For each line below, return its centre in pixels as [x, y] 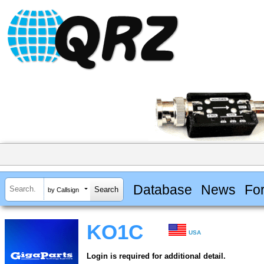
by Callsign [63, 189]
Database [162, 189]
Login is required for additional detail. [156, 256]
